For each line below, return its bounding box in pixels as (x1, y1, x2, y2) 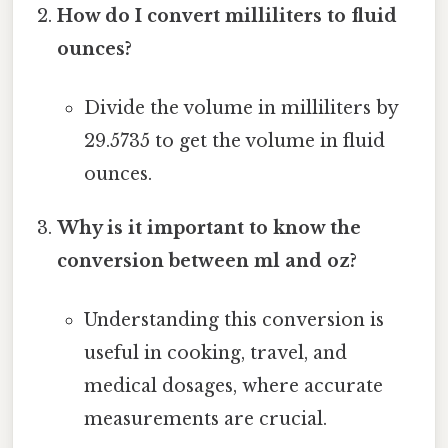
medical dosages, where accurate (83, 375, 383, 398)
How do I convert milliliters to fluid (57, 4, 398, 27)
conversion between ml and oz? (57, 250, 358, 273)
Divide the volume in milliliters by (83, 97, 398, 120)
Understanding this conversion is (83, 309, 384, 332)
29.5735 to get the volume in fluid (83, 130, 385, 153)
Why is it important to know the (57, 217, 362, 240)
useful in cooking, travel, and (83, 342, 347, 365)
